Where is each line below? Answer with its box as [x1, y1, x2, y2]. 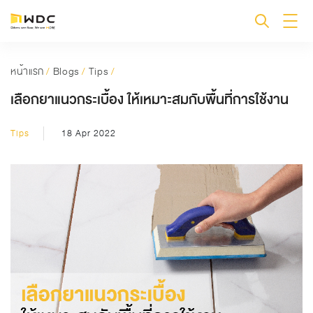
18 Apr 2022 [61, 126, 116, 140]
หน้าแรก [10, 64, 44, 79]
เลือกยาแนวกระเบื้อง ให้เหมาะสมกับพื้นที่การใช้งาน [10, 89, 289, 111]
